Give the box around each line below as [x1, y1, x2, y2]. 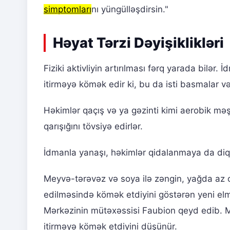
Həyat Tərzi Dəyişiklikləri [53, 34, 224, 51]
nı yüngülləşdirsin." [91, 4, 168, 14]
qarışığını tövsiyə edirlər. [44, 121, 143, 131]
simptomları [44, 4, 91, 14]
